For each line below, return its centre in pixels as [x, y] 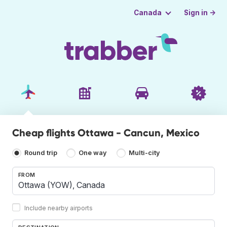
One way [93, 153]
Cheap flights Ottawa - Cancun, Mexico [106, 133]
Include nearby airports [59, 208]
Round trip [41, 153]
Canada [147, 13]
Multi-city [144, 153]
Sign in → [200, 12]
